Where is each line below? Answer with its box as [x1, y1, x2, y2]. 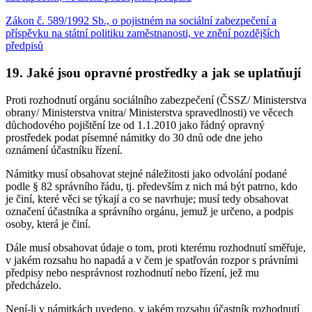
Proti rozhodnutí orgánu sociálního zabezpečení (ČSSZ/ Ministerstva [6, 93, 306, 106]
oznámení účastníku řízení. [6, 143, 123, 156]
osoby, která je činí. [6, 217, 91, 230]
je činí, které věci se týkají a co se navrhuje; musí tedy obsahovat [6, 192, 288, 205]
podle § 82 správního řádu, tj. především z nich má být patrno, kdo [6, 180, 297, 192]
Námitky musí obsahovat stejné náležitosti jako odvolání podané [6, 167, 287, 180]
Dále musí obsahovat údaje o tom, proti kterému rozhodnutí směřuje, [6, 241, 306, 253]
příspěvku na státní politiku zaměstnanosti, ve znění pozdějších [6, 27, 280, 40]
